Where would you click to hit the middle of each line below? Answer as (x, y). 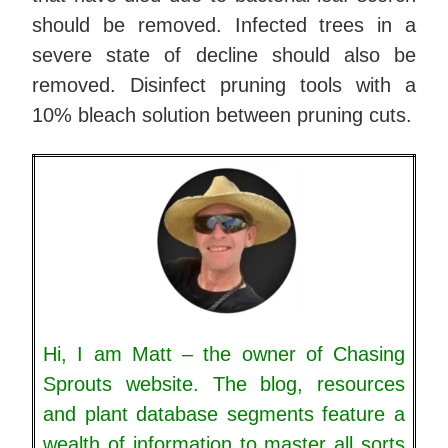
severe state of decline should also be (224, 55)
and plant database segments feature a (224, 414)
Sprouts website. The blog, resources (224, 384)
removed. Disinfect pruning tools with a (224, 85)
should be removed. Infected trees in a (224, 25)
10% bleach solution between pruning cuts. (222, 115)
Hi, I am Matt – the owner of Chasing (224, 354)
